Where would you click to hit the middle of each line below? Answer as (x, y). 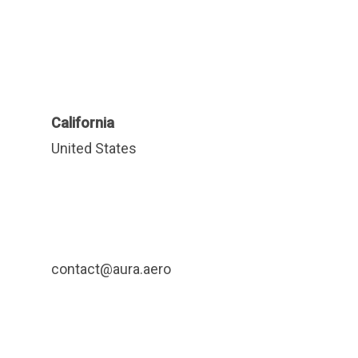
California (83, 123)
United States (94, 148)
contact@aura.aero (111, 269)
